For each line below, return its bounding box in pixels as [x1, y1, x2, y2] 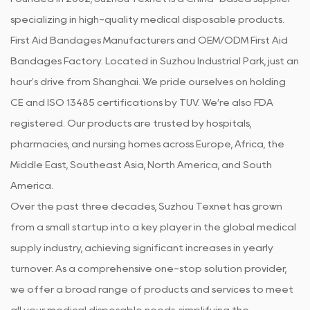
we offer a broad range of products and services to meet [10, 284, 293, 293]
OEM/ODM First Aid [198, 35, 288, 44]
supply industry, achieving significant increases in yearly [10, 243, 273, 252]
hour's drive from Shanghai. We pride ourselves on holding [10, 77, 286, 86]
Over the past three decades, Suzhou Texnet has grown [10, 201, 282, 210]
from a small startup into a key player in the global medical [10, 222, 296, 231]
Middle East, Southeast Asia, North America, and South [10, 160, 272, 169]
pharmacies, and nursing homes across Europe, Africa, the [10, 139, 284, 148]
